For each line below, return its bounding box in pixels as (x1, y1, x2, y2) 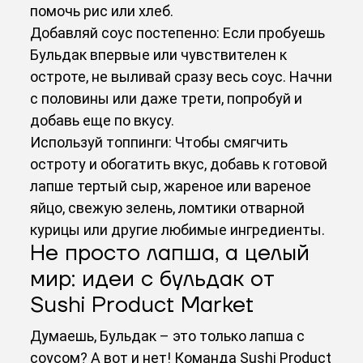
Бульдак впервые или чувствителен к (30, 45, 288, 63)
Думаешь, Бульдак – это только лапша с (30, 327, 305, 344)
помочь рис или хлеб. (30, 2, 174, 19)
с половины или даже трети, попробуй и (30, 89, 303, 107)
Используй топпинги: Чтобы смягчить (30, 133, 288, 151)
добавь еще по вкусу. (30, 111, 175, 129)
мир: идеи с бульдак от (30, 264, 275, 293)
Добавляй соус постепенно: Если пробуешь (30, 23, 326, 41)
